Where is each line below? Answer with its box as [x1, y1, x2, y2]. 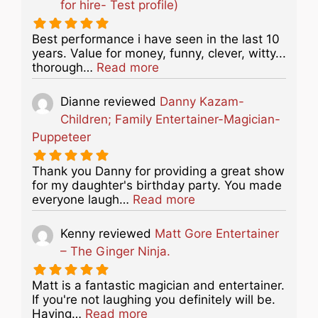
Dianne [60, 94, 100, 109]
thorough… [32, 60, 97, 75]
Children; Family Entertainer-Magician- [60, 111, 280, 126]
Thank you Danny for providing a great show [32, 163, 285, 178]
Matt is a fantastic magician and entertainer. [32, 278, 285, 292]
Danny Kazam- [160, 94, 244, 109]
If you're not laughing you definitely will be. [32, 292, 275, 307]
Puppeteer [32, 129, 91, 144]
